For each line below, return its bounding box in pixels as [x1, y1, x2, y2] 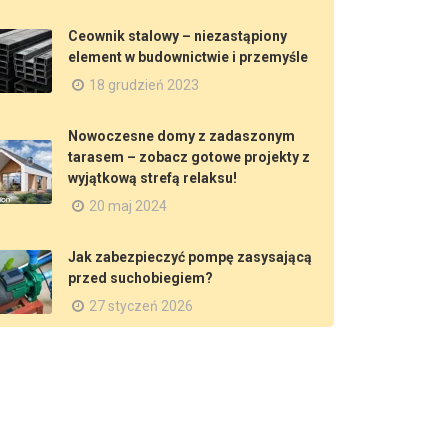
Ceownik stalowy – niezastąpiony [68, 28, 287, 44]
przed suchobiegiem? [68, 270, 213, 286]
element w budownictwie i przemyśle [68, 49, 308, 65]
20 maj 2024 [89, 198, 167, 214]
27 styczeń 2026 [89, 298, 193, 314]
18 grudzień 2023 [89, 77, 199, 93]
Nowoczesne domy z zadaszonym [68, 128, 295, 144]
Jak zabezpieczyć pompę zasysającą [68, 249, 312, 265]
